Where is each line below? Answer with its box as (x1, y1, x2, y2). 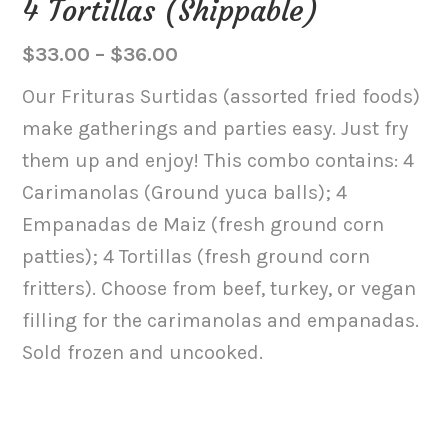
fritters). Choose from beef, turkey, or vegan (22, 276, 417, 300)
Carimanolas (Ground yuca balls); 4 (22, 180, 348, 204)
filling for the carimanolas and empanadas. (22, 308, 420, 332)
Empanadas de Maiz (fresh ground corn (22, 212, 385, 236)
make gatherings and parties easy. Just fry (22, 116, 409, 140)
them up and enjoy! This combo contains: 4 (22, 148, 415, 172)
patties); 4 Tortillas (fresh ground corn (22, 244, 371, 268)
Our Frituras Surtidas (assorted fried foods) (22, 84, 421, 108)
